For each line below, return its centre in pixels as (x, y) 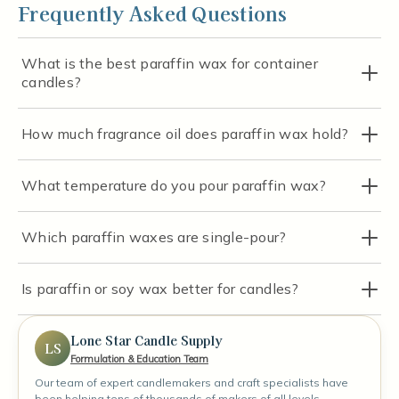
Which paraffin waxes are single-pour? (154, 237)
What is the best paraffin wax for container (170, 64)
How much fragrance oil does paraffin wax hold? (185, 134)
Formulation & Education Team (139, 358)
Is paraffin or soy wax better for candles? (160, 289)
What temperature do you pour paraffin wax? (174, 186)
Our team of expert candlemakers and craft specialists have (191, 383)
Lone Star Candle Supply (147, 340)
